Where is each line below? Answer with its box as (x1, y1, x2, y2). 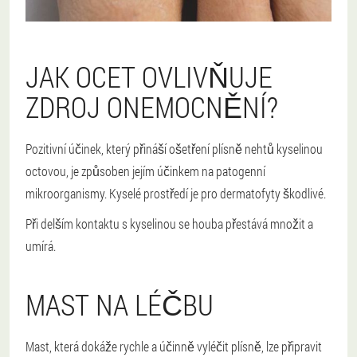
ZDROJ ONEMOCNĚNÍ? (25, 88, 278, 127)
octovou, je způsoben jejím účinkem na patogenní (25, 163, 265, 180)
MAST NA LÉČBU (25, 285, 214, 324)
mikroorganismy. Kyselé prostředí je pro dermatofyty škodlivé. (25, 185, 326, 202)
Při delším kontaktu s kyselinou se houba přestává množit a (25, 215, 313, 233)
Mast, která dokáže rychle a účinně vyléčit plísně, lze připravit (25, 338, 322, 355)
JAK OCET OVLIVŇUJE (25, 57, 273, 96)
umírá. (25, 237, 56, 255)
